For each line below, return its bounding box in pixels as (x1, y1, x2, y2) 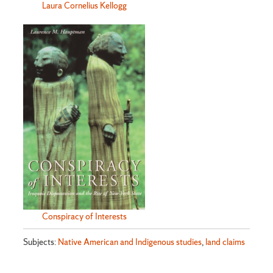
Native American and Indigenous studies (58, 236, 202, 247)
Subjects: (23, 236, 58, 247)
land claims (205, 236, 246, 247)
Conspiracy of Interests (41, 210, 127, 222)
